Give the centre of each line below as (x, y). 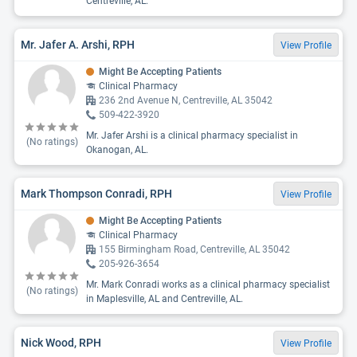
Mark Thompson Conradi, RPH (96, 193)
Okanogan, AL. (117, 150)
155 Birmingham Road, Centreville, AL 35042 (194, 249)
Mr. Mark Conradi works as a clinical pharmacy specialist (208, 284)
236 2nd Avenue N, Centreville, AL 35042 (186, 100)
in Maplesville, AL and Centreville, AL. (165, 299)
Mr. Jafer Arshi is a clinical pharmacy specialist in (192, 135)
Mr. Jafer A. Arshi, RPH (78, 44)
